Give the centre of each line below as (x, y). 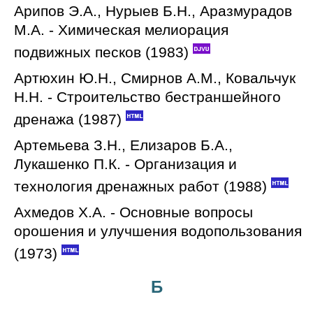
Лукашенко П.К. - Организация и (125, 164)
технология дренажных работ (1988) (140, 186)
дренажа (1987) (68, 119)
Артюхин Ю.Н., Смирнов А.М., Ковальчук (155, 78)
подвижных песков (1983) (101, 52)
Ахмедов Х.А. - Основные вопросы (133, 212)
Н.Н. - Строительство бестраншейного (147, 97)
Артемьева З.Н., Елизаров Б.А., (123, 145)
